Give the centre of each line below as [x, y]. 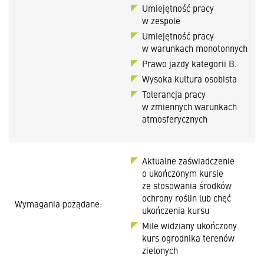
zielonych [160, 250]
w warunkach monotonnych [195, 48]
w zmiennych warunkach [189, 106]
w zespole [161, 20]
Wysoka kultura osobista [189, 79]
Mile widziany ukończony [189, 225]
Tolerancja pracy [174, 94]
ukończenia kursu [176, 210]
